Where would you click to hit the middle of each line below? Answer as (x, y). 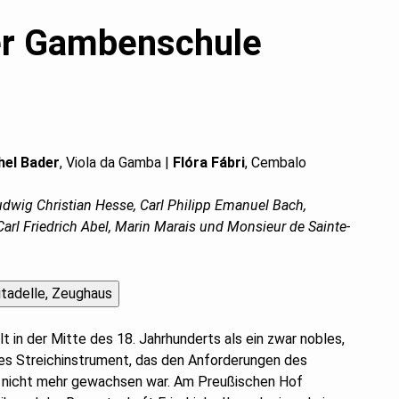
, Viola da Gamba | (116, 162)
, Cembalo (276, 162)
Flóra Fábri (209, 162)
